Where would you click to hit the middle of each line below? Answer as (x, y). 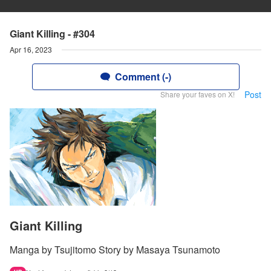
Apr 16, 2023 (31, 49)
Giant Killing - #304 (52, 34)
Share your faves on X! (198, 94)
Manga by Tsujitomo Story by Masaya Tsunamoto (115, 250)
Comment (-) (143, 77)
